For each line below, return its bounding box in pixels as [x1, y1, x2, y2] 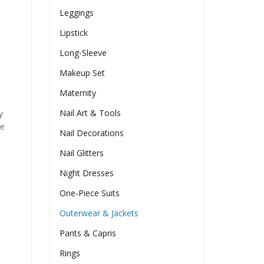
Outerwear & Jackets [60, 207, 139, 219]
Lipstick [60, 27, 88, 39]
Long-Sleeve [60, 47, 107, 59]
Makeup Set [60, 67, 105, 79]
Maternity [60, 87, 97, 99]
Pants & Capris [60, 227, 117, 239]
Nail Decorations [60, 127, 124, 139]
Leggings [60, 7, 94, 19]
